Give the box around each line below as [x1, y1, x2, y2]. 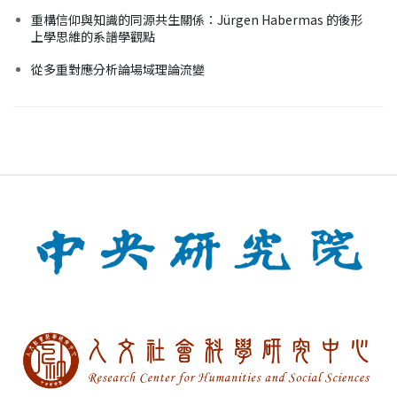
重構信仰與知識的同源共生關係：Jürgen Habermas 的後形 [31, 10, 363, 28]
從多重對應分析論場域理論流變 [31, 59, 205, 78]
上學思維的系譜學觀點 [31, 27, 155, 45]
